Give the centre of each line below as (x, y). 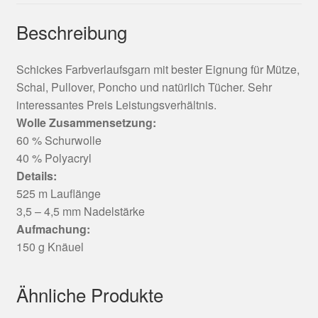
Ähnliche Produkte (89, 295)
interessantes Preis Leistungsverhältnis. (116, 105)
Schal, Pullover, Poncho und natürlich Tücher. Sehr (144, 87)
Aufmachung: (53, 229)
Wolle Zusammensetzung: (86, 123)
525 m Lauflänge (58, 194)
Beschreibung (71, 31)
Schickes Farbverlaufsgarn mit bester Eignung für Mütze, (158, 70)
